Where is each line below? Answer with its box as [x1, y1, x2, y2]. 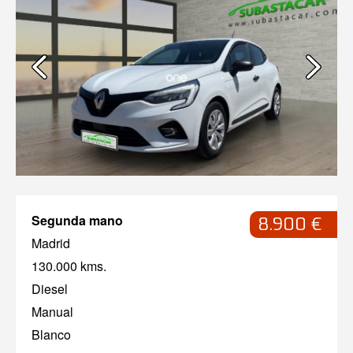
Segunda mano [32, 211, 123, 230]
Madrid [32, 234, 70, 253]
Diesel [32, 280, 68, 299]
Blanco [32, 325, 71, 344]
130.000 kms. [32, 257, 106, 276]
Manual [32, 303, 73, 321]
